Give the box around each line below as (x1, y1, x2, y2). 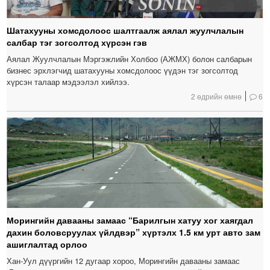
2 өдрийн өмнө (191, 91, 242, 102)
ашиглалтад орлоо (7, 238, 88, 251)
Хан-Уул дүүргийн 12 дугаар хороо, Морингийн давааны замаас (7, 255, 240, 267)
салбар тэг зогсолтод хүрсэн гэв (7, 36, 148, 49)
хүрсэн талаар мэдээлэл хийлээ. (7, 76, 130, 88)
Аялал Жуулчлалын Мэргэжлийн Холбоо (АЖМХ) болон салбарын (7, 53, 253, 65)
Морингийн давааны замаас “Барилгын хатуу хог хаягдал (7, 214, 254, 227)
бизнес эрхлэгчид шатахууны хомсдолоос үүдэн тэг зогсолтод (7, 64, 239, 77)
